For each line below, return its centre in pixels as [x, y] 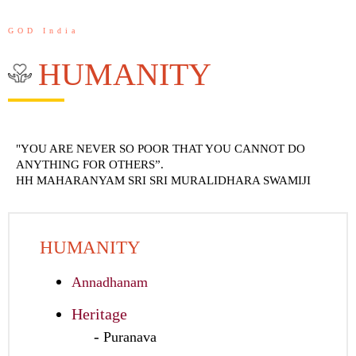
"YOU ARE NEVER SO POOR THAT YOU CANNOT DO [161, 149]
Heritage [99, 314]
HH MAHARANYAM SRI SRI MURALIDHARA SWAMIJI [163, 181]
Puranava [130, 337]
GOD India [43, 31]
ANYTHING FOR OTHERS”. [90, 165]
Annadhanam [110, 282]
